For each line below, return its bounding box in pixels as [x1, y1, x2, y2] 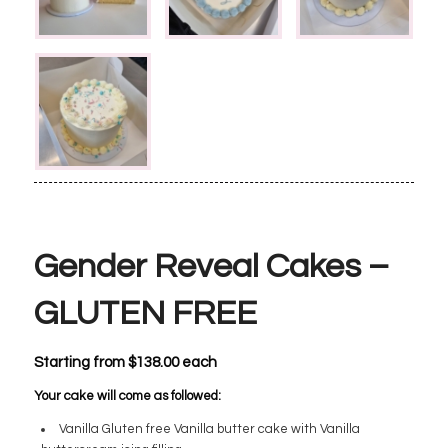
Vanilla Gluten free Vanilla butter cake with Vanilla [58, 421, 360, 436]
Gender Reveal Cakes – [33, 249, 389, 285]
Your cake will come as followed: [33, 389, 221, 404]
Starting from [33, 355, 128, 371]
